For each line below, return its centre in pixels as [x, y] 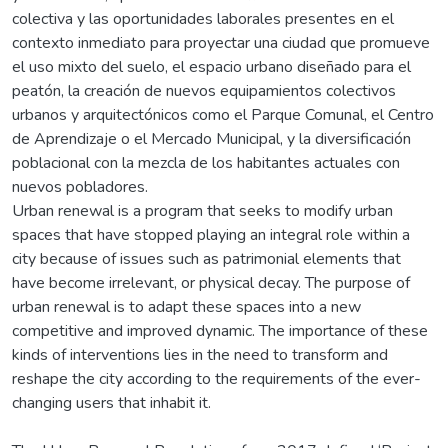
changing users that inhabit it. [111, 402]
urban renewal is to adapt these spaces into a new [186, 306]
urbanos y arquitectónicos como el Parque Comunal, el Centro [223, 114]
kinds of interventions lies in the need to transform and [200, 354]
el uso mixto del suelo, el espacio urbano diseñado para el [211, 66]
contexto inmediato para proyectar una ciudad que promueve [221, 42]
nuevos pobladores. [80, 186]
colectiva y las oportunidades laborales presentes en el [203, 18]
